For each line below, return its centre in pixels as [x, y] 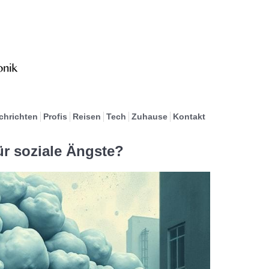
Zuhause [149, 116]
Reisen [86, 116]
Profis [55, 116]
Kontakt [189, 116]
